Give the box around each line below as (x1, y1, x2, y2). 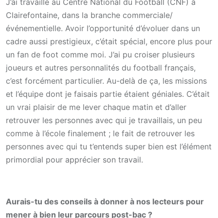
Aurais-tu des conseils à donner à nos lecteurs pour (6, 196, 204, 206)
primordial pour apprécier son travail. (6, 154, 143, 164)
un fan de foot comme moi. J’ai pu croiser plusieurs (6, 49, 195, 59)
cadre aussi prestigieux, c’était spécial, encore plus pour (6, 36, 212, 46)
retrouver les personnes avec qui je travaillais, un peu (6, 115, 202, 125)
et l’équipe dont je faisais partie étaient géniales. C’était (6, 89, 210, 99)
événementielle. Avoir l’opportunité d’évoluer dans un (6, 23, 200, 33)
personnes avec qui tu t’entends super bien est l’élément (6, 141, 212, 151)
